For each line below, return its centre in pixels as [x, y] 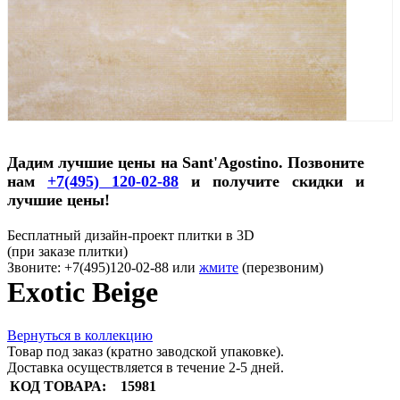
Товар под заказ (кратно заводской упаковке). [146, 352]
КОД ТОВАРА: [58, 387]
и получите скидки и [271, 181]
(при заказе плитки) [67, 251]
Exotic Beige [83, 292]
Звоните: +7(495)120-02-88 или [103, 267]
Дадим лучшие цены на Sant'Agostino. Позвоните [186, 162]
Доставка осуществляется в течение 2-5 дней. [146, 368]
